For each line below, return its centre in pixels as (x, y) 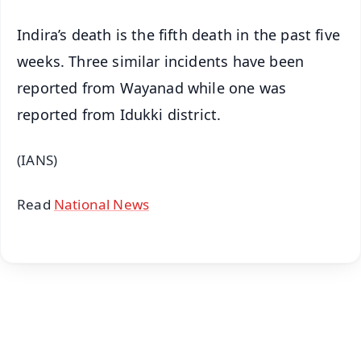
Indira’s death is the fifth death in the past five (178, 35)
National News (102, 205)
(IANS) (37, 160)
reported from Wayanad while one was (152, 88)
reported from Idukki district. (119, 115)
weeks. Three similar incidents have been (161, 62)
